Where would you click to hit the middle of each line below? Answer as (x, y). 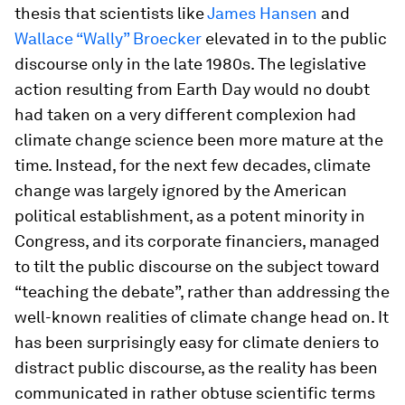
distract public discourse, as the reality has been (196, 367)
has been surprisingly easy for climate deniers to (197, 342)
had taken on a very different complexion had (185, 114)
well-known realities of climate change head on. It (202, 317)
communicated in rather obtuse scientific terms (195, 393)
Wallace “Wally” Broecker (108, 38)
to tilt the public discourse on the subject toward (197, 266)
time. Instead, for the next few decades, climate (193, 165)
